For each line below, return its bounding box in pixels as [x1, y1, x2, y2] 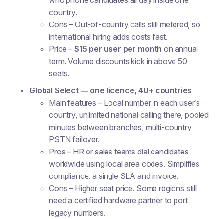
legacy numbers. [49, 208, 106, 218]
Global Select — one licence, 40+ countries [29, 86, 192, 95]
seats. [49, 68, 70, 78]
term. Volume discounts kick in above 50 [49, 56, 187, 66]
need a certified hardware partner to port [49, 196, 188, 205]
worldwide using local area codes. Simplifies [49, 159, 199, 169]
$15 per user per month [74, 44, 162, 54]
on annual [162, 44, 198, 54]
